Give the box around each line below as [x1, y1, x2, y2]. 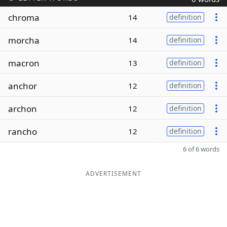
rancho [8, 125, 37, 137]
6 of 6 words [183, 144, 219, 154]
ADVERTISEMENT [86, 169, 141, 178]
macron [8, 57, 40, 69]
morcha [8, 34, 40, 46]
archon [8, 102, 37, 115]
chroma [8, 11, 40, 23]
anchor [8, 80, 37, 92]
